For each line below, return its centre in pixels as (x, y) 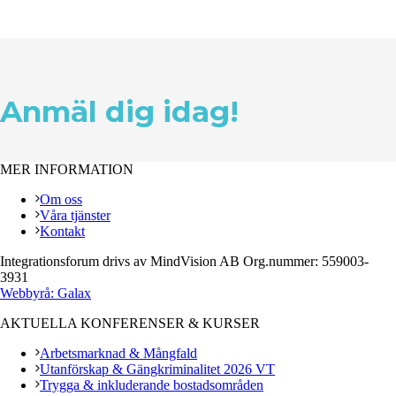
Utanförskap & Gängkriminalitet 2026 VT (157, 369)
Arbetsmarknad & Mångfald (118, 353)
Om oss (61, 199)
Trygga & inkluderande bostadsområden (152, 385)
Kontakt (62, 231)
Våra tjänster (75, 215)
